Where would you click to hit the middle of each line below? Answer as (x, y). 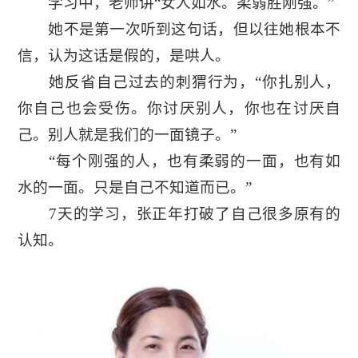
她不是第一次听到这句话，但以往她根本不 (179, 30)
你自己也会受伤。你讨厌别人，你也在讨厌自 (179, 109)
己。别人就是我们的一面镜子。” (127, 135)
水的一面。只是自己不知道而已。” (134, 188)
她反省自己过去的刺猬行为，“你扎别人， (179, 82)
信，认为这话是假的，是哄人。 (123, 56)
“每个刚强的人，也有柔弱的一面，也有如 (179, 161)
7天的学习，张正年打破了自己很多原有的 (179, 214)
